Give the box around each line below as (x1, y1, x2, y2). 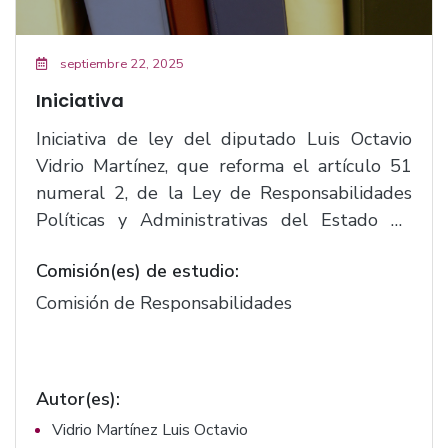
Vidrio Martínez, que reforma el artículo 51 (36, 154, 412, 178)
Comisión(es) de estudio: (36, 259, 239, 283)
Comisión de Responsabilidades (36, 291, 292, 315)
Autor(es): (36, 387, 120, 411)
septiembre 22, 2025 (57, 55, 184, 73)
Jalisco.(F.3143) (36, 235, 158, 259)
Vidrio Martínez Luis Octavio (52, 419, 248, 441)
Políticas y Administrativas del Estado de (36, 208, 412, 232)
